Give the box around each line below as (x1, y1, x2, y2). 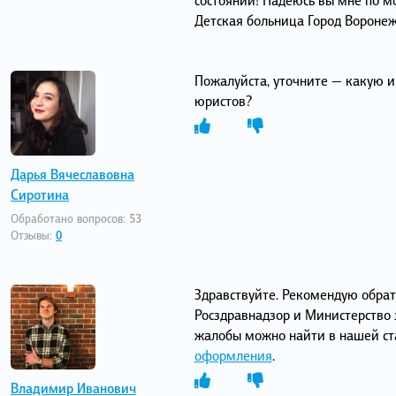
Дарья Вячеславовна (11, 164, 134, 186)
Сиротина (11, 184, 69, 206)
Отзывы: (11, 226, 56, 244)
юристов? (194, 90, 252, 112)
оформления (194, 344, 272, 366)
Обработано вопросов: (11, 209, 129, 227)
